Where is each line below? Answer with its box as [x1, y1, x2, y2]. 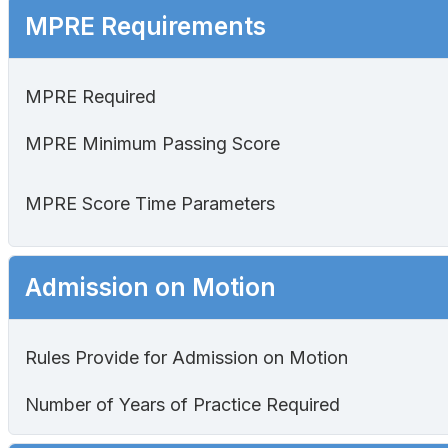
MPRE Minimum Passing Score [25, 133, 280, 155]
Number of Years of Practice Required [25, 394, 340, 416]
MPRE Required [25, 86, 156, 108]
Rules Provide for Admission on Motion [25, 347, 348, 369]
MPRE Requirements [25, 11, 266, 42]
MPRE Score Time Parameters [25, 193, 275, 215]
